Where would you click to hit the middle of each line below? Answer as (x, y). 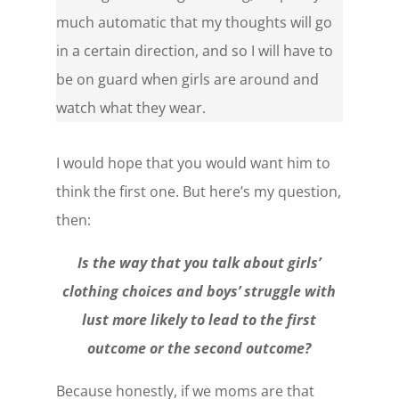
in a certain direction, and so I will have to (194, 51)
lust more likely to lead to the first (199, 320)
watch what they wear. (130, 108)
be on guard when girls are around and (187, 79)
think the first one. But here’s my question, (198, 191)
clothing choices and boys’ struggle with (199, 291)
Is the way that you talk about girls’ (199, 263)
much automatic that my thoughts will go (194, 22)
